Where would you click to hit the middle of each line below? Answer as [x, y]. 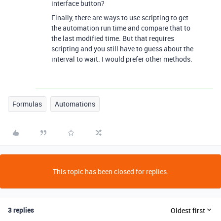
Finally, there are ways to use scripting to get [120, 18]
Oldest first [188, 210]
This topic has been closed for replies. [110, 171]
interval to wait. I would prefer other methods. [122, 59]
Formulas [27, 104]
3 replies [21, 210]
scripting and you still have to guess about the [122, 49]
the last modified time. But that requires [113, 38]
